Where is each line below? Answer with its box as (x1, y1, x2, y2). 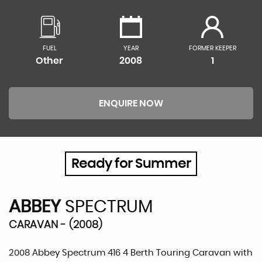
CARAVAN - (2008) (9, 220, 102, 230)
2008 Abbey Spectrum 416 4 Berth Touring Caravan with (9, 249, 253, 257)
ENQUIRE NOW (99, 99, 163, 108)
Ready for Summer (71, 157, 191, 170)
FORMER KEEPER (188, 45, 236, 51)
